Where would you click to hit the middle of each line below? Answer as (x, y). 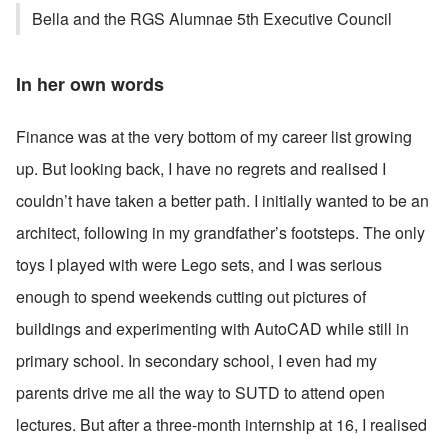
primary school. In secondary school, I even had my (196, 360)
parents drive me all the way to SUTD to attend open (200, 392)
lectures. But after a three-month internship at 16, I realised (221, 424)
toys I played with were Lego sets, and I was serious (199, 264)
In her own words (90, 83)
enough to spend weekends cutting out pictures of (191, 296)
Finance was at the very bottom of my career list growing (214, 136)
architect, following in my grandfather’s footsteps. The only (220, 232)
